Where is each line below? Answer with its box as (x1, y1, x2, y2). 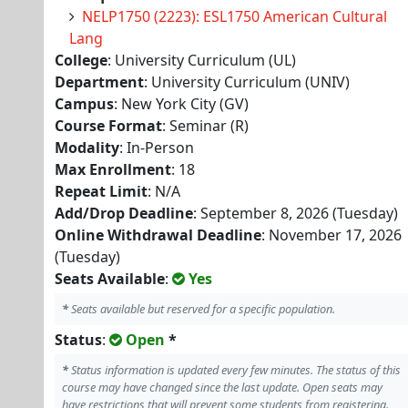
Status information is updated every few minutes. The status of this (68, 362, 401, 378)
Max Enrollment (55, 159, 171, 179)
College (55, 50, 107, 70)
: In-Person (119, 138, 194, 158)
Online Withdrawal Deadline (55, 225, 261, 245)
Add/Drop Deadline (55, 203, 193, 223)
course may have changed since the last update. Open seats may (62, 379, 382, 395)
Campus (55, 94, 114, 114)
